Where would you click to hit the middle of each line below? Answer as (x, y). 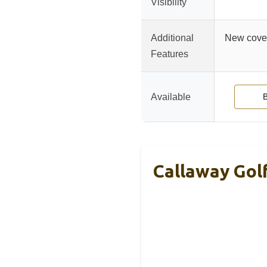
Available (171, 97)
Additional (172, 38)
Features (170, 54)
